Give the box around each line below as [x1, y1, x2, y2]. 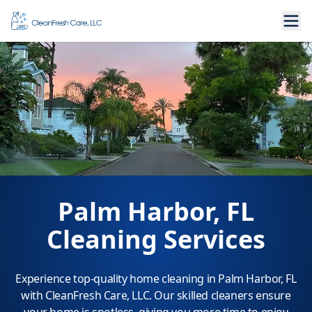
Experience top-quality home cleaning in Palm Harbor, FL [15, 271, 297, 286]
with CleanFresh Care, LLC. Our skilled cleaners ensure [21, 288, 291, 303]
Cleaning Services [47, 222, 265, 256]
